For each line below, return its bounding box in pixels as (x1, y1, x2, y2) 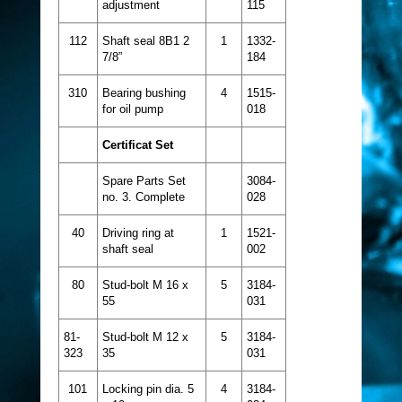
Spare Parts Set (101, 173, 186, 188)
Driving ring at (101, 225, 174, 240)
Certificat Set (101, 137, 173, 152)
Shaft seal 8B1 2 (101, 33, 189, 48)
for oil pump (101, 101, 163, 116)
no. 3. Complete (101, 189, 185, 204)
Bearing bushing (101, 85, 186, 100)
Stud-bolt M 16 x (101, 277, 188, 292)
